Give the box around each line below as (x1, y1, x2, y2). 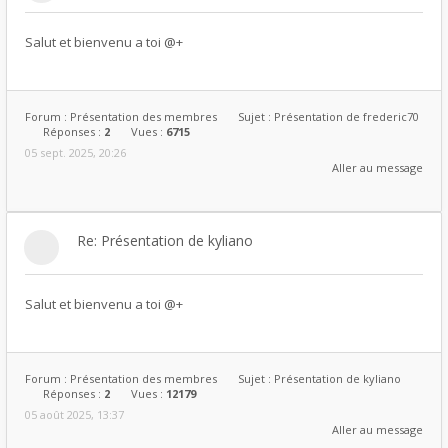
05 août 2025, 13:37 (25, 407, 124, 422)
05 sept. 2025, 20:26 (25, 145, 126, 160)
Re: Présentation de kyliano (77, 231, 253, 250)
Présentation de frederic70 (274, 109, 419, 124)
